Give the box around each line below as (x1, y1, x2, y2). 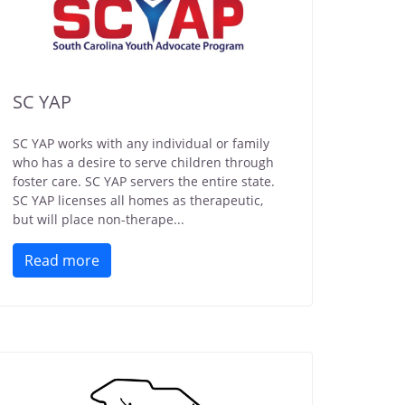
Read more (24, 250, 99, 270)
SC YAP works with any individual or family (13, 135, 269, 152)
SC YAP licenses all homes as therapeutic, (13, 192, 263, 209)
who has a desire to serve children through (13, 154, 274, 171)
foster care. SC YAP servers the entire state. (13, 173, 275, 190)
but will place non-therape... (13, 211, 184, 228)
